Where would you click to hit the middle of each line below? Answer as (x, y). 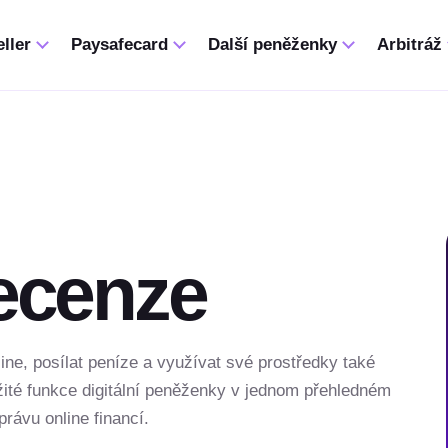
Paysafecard (119, 44)
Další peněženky (272, 44)
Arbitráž (409, 44)
